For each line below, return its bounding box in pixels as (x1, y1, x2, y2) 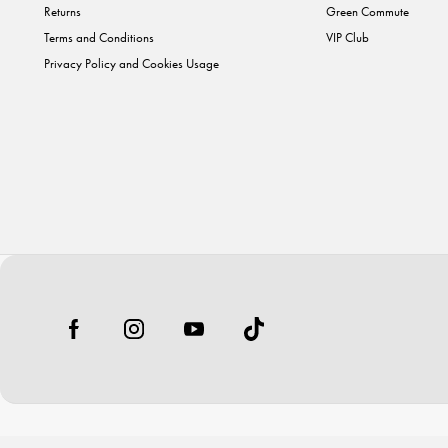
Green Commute (325, 3, 409, 20)
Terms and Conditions (44, 29, 154, 46)
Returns (44, 3, 81, 20)
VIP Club (325, 29, 369, 46)
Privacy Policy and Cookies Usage (44, 55, 219, 72)
